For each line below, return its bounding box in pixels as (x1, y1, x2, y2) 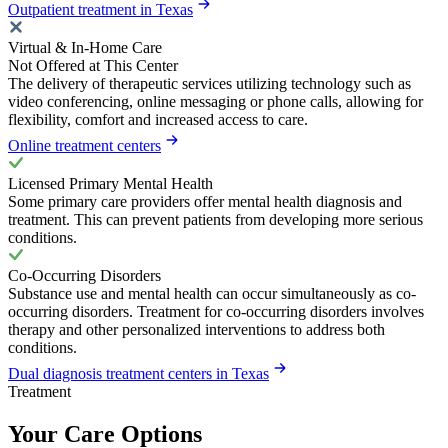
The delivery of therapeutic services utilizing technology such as (8, 75, 411, 93)
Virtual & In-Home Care (8, 39, 162, 57)
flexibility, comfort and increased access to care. (8, 111, 308, 129)
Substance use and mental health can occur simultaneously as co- (8, 285, 416, 303)
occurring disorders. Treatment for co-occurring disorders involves (8, 303, 424, 321)
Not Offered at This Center (8, 57, 178, 75)
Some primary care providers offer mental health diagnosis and (8, 193, 402, 211)
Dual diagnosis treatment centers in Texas (8, 365, 269, 383)
